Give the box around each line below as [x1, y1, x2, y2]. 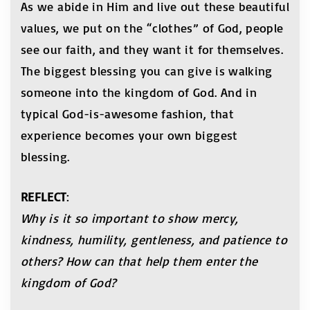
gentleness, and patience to [131, 231, 287, 247]
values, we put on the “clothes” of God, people [21, 19, 284, 35]
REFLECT [21, 188, 66, 204]
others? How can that [21, 253, 142, 268]
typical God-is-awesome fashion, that [21, 105, 234, 121]
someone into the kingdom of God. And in [21, 84, 257, 100]
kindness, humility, [21, 231, 127, 247]
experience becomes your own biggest [21, 127, 238, 143]
